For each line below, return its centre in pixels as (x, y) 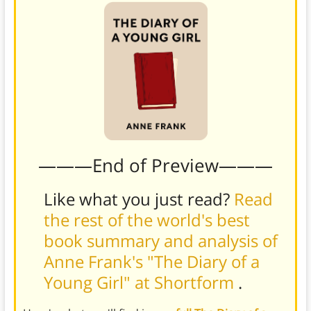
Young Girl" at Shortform (141, 282)
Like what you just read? (138, 199)
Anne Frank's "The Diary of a (151, 261)
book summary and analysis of (160, 240)
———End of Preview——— (155, 165)
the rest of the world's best (146, 219)
